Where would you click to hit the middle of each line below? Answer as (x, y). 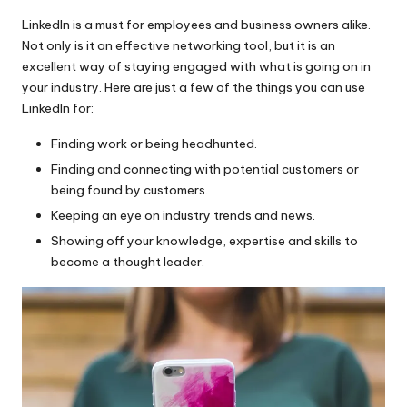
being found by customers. (129, 190)
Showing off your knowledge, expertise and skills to (204, 241)
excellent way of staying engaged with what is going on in (196, 66)
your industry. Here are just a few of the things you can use (194, 87)
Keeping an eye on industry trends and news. (183, 216)
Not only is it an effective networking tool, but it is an (179, 45)
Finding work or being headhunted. (154, 143)
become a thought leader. (128, 262)
